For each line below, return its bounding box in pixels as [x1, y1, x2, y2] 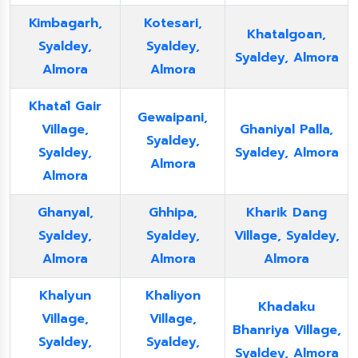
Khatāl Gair [29, 97, 101, 116]
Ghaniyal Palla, [240, 120, 333, 139]
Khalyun [39, 286, 91, 305]
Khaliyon [145, 286, 201, 305]
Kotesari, [143, 14, 202, 33]
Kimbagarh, [28, 14, 102, 33]
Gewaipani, [137, 108, 208, 127]
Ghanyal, [37, 203, 93, 222]
